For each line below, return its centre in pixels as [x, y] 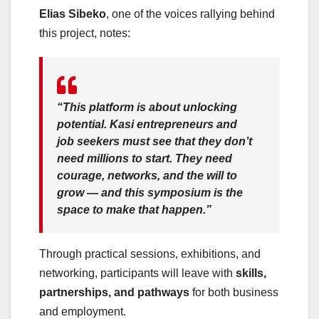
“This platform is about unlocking [147, 108]
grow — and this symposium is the [150, 193]
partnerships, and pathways [114, 293]
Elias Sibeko [73, 14]
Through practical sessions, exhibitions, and [150, 254]
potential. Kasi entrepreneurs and [147, 125]
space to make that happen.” [134, 210]
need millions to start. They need [145, 159]
